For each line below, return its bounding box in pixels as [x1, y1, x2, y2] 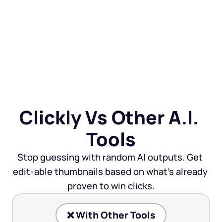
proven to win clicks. [67, 179, 155, 192]
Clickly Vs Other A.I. [19, 105, 199, 130]
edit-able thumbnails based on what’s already [12, 165, 208, 178]
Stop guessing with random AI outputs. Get [17, 151, 203, 164]
